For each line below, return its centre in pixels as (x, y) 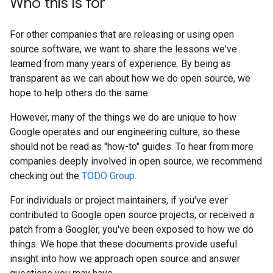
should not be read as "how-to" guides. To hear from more (132, 147)
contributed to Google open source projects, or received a (132, 215)
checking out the (46, 176)
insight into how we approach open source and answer (125, 259)
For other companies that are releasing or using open (122, 34)
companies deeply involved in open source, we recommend (136, 161)
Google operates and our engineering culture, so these (125, 132)
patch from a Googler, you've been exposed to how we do (132, 229)
